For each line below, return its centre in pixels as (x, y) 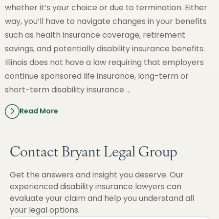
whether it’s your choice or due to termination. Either (106, 7)
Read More (39, 111)
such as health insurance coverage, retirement (95, 35)
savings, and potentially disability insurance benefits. (106, 48)
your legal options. (45, 210)
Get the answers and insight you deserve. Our (97, 175)
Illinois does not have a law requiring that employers (104, 62)
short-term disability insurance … (68, 89)
